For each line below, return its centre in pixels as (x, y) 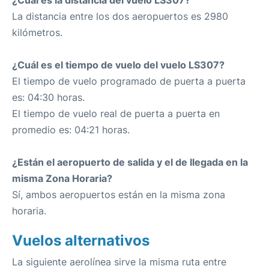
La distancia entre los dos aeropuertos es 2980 (120, 16)
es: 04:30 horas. (48, 97)
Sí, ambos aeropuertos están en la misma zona (119, 195)
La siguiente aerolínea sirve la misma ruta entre (119, 262)
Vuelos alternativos (81, 240)
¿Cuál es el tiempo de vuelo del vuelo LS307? (118, 65)
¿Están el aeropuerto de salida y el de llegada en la (130, 162)
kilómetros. (37, 32)
